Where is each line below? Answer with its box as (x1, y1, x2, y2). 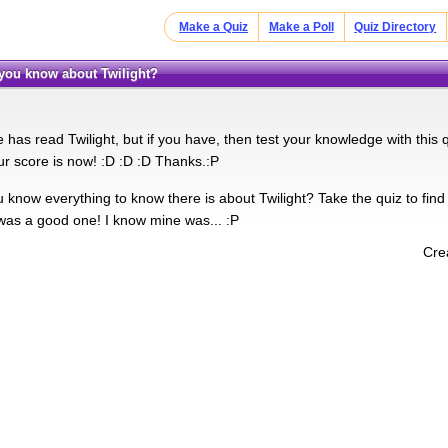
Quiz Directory (354, 20, 437, 34)
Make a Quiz (179, 20, 249, 34)
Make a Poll (268, 20, 334, 34)
